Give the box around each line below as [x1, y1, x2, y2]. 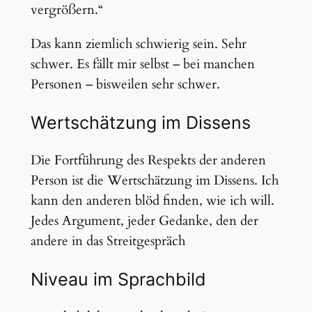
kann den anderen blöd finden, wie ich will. [30, 191, 274, 210]
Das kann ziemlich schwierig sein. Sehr [30, 34, 247, 53]
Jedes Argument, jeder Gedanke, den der [30, 211, 258, 230]
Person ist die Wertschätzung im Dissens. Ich [30, 171, 279, 189]
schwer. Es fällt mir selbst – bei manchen [30, 54, 255, 73]
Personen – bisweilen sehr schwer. [30, 75, 220, 93]
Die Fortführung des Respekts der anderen [30, 150, 266, 169]
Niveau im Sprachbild [30, 268, 206, 290]
